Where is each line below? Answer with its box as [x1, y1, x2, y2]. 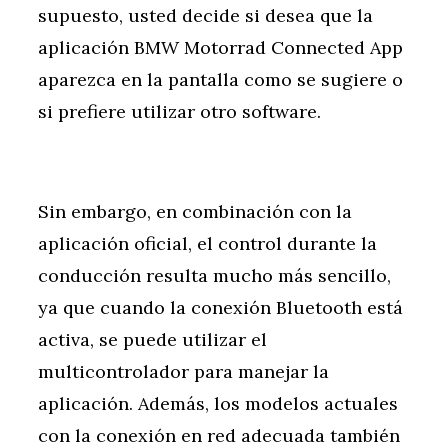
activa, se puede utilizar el [38, 328, 267, 352]
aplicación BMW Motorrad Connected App [38, 36, 403, 60]
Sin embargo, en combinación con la [38, 200, 352, 224]
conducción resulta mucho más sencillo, [38, 264, 391, 288]
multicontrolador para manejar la [38, 360, 329, 384]
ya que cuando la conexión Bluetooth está [38, 296, 403, 320]
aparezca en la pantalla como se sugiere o [38, 68, 403, 92]
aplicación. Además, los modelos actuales [38, 392, 398, 416]
